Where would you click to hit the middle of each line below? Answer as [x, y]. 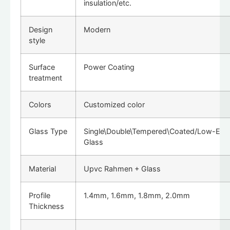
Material [42, 168]
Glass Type [48, 131]
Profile [40, 195]
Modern [97, 29]
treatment [45, 78]
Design [41, 29]
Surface [42, 67]
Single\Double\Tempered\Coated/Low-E [152, 131]
